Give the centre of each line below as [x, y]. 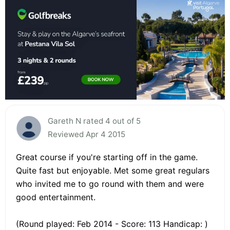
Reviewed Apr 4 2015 [87, 134]
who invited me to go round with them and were [110, 184]
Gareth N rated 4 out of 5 [94, 121]
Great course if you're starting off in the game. [107, 157]
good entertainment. [56, 197]
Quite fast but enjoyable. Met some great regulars [113, 170]
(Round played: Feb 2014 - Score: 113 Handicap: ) [112, 224]
